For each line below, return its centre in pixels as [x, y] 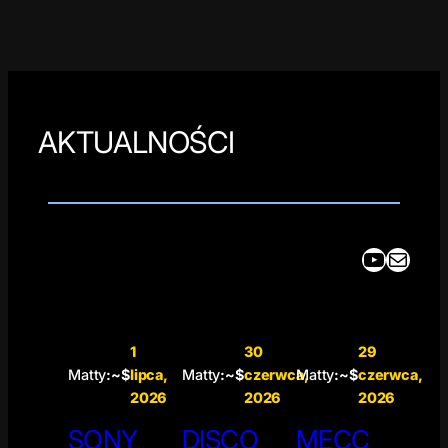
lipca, [148, 375]
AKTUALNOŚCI [136, 142]
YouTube [367, 258]
